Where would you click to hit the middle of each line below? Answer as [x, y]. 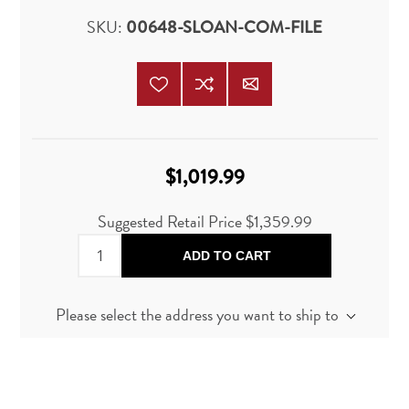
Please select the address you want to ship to [197, 315]
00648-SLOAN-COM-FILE [224, 28]
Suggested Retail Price [171, 222]
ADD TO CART [226, 256]
